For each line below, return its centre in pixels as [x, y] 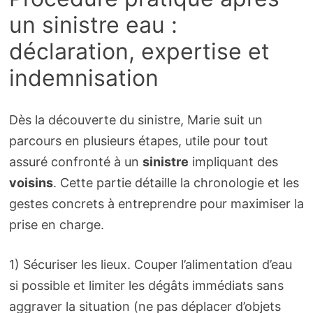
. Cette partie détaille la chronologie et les [176, 183]
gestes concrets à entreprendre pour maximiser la [156, 204]
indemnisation [83, 78]
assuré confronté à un [75, 162]
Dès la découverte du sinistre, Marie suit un [136, 120]
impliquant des [233, 162]
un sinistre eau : [93, 24]
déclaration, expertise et [139, 51]
